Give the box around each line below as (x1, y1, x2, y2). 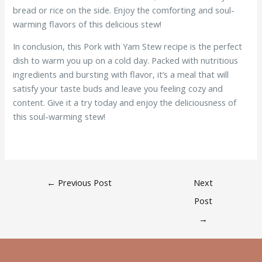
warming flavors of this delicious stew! (13, 18, 162, 30)
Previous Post (56, 176, 112, 188)
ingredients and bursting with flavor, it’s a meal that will (13, 68, 229, 81)
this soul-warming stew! (13, 111, 106, 123)
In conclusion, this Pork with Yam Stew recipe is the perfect (13, 40, 243, 53)
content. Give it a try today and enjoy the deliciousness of (13, 96, 237, 109)
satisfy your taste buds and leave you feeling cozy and (13, 82, 223, 95)
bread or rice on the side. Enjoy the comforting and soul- (13, 4, 235, 16)
